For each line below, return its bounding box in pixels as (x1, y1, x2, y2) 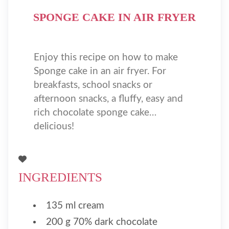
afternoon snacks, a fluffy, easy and (34, 94, 183, 104)
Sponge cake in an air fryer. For (34, 66, 166, 76)
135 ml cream (46, 201, 105, 211)
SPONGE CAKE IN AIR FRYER (33, 11, 196, 24)
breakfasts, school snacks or (34, 80, 152, 90)
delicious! (34, 122, 74, 131)
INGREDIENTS (18, 170, 102, 184)
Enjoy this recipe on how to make (34, 53, 178, 62)
